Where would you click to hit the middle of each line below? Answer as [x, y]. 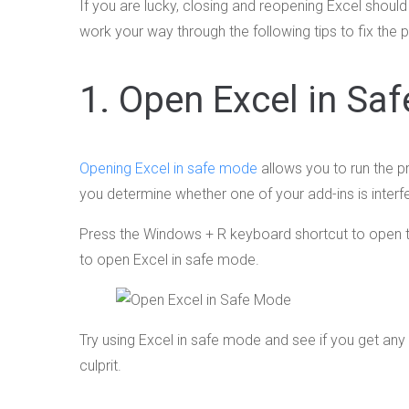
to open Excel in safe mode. [169, 260]
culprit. [100, 366]
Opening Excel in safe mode [168, 169]
